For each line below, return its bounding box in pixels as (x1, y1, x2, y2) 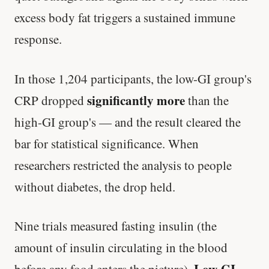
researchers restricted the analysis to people (14, 156, 232, 174)
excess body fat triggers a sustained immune (14, 9, 235, 26)
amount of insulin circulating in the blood (14, 239, 228, 256)
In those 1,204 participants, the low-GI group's (14, 70, 252, 87)
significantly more (87, 91, 185, 109)
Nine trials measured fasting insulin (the (14, 217, 217, 235)
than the (185, 91, 229, 109)
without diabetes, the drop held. (14, 178, 175, 195)
